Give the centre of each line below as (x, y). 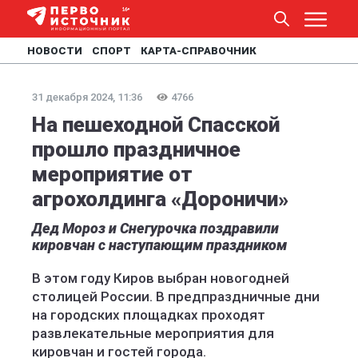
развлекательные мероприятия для (153, 333)
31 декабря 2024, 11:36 (87, 97)
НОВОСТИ (55, 51)
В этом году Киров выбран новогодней (161, 278)
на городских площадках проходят (149, 315)
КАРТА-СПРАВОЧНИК (199, 51)
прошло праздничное (136, 149)
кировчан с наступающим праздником (159, 245)
